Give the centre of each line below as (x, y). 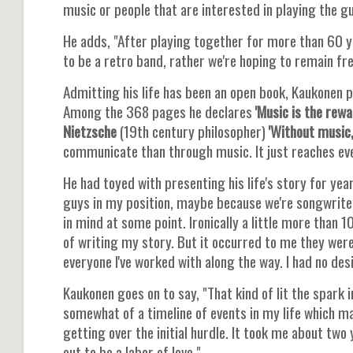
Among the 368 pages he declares (159, 111)
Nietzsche (90, 131)
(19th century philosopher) (191, 131)
